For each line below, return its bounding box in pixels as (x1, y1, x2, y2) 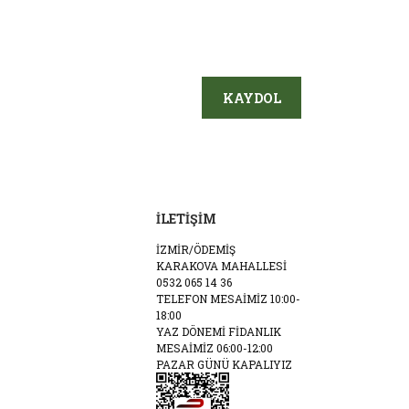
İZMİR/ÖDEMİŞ (156, 241, 236, 257)
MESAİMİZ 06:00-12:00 (156, 340, 273, 355)
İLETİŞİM (156, 209, 216, 227)
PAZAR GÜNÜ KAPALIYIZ (156, 356, 292, 372)
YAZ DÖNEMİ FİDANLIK (156, 323, 281, 339)
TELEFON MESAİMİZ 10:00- (156, 290, 300, 306)
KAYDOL (222, 89, 281, 107)
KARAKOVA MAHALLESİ (156, 257, 287, 273)
